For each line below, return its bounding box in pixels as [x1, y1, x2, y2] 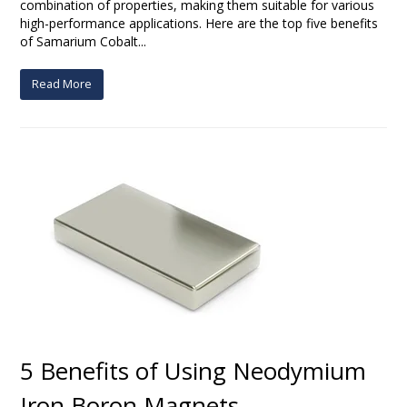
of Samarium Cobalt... [20, 32, 147, 50]
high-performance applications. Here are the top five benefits [20, 14, 379, 32]
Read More [32, 75, 93, 93]
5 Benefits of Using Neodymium [20, 353, 367, 387]
